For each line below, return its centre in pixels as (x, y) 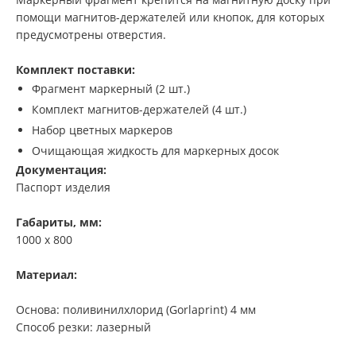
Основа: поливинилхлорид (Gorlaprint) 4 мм (136, 310)
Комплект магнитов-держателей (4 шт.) (139, 110)
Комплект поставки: (75, 70)
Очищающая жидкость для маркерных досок (155, 151)
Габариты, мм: (59, 222)
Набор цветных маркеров (102, 130)
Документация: (61, 170)
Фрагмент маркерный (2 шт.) (111, 89)
